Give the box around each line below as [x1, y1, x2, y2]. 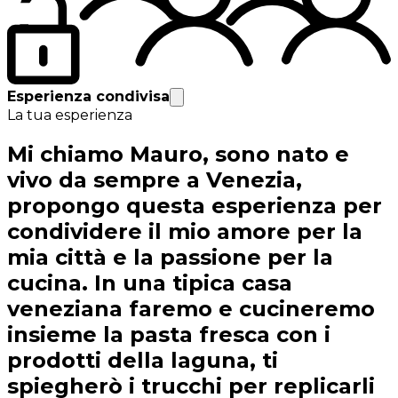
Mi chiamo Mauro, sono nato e [7, 141, 349, 168]
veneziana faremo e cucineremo [7, 296, 375, 322]
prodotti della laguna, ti [7, 347, 278, 374]
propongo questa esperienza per [7, 193, 382, 219]
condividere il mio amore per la [7, 219, 362, 245]
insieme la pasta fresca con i [7, 322, 330, 348]
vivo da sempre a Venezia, [7, 167, 302, 194]
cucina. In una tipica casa [7, 270, 292, 297]
